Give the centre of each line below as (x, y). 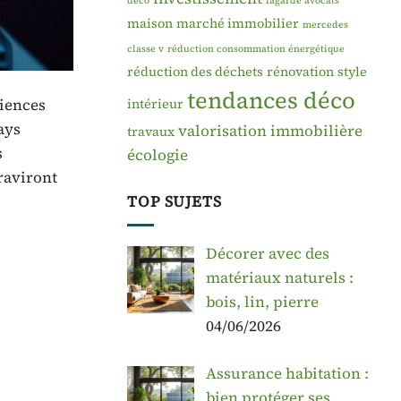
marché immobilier (238, 23)
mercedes (325, 24)
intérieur (155, 103)
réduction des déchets (195, 71)
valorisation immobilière (270, 130)
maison (150, 23)
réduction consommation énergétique (256, 48)
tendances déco (271, 100)
